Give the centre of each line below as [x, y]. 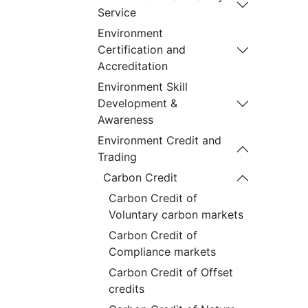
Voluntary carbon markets [176, 214]
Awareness [125, 120]
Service [117, 12]
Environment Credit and [159, 140]
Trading [117, 157]
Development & [137, 103]
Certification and [142, 49]
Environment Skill [143, 87]
